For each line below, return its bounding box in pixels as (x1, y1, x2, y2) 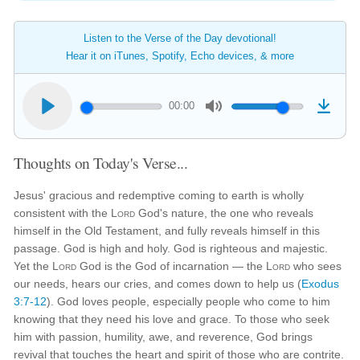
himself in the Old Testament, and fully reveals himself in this (14, 224, 321, 237)
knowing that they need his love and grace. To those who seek (14, 313, 330, 325)
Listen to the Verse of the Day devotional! (84, 32, 276, 44)
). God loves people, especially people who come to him (47, 295, 331, 308)
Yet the (14, 260, 53, 272)
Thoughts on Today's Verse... (14, 152, 188, 173)
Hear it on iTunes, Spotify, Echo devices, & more (66, 50, 294, 62)
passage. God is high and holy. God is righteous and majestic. (14, 242, 329, 255)
